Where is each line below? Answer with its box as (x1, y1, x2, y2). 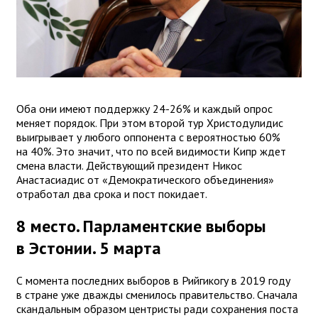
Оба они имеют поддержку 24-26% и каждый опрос (16, 102, 273, 116)
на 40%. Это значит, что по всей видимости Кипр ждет (16, 144, 286, 159)
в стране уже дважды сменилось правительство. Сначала (16, 287, 297, 302)
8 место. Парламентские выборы (16, 215, 266, 238)
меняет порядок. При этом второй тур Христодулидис (16, 116, 283, 131)
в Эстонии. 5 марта (16, 237, 161, 260)
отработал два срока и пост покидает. (16, 187, 207, 202)
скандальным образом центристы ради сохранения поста (16, 302, 298, 317)
